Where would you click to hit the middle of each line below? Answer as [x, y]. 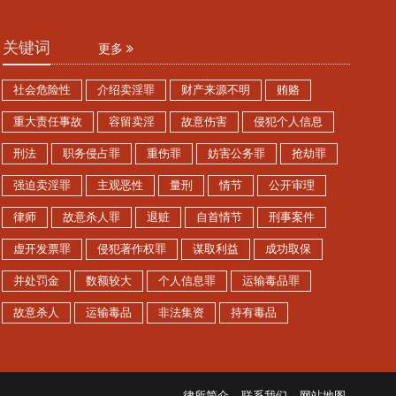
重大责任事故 [47, 122]
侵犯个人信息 [288, 122]
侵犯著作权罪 [131, 249]
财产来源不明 [215, 90]
